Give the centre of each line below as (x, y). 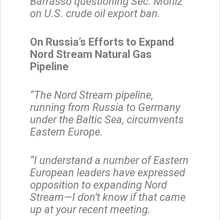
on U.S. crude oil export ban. (95, 13)
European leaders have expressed (108, 172)
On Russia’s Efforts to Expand (102, 42)
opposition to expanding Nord (98, 185)
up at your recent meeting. (90, 209)
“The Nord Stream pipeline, (92, 95)
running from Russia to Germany (105, 107)
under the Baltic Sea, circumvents (107, 119)
